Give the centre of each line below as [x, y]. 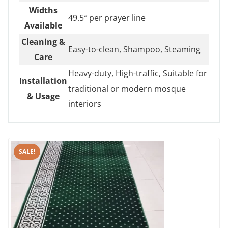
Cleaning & [43, 41]
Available [43, 25]
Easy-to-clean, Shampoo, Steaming [134, 49]
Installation [43, 81]
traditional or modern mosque [127, 88]
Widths [43, 10]
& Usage [43, 96]
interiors [85, 104]
